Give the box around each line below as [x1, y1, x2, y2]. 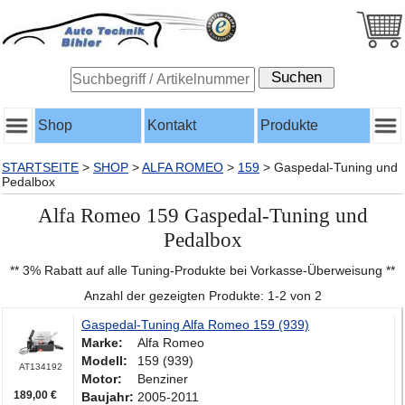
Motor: [81, 372, 122, 387]
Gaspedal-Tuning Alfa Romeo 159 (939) [81, 317, 309, 333]
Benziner [137, 372, 188, 387]
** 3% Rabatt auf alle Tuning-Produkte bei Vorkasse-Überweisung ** [10, 263, 395, 278]
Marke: [81, 335, 123, 351]
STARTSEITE [2, 160, 79, 174]
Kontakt [147, 118, 196, 133]
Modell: [81, 353, 127, 369]
